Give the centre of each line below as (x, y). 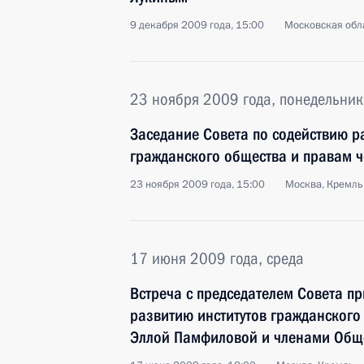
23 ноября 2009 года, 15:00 (197, 184)
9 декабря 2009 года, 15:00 (197, 25)
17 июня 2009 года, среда (217, 258)
